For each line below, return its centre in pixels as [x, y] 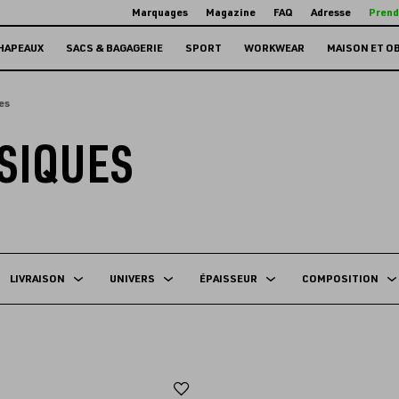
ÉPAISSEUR [228, 278]
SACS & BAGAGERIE [114, 48]
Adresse [331, 12]
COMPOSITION [340, 278]
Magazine [231, 12]
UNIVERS [132, 278]
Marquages [160, 12]
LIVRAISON [37, 278]
